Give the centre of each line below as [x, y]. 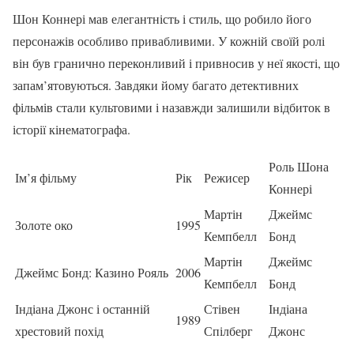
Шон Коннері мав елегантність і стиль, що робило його [162, 18]
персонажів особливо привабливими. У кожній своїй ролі [169, 40]
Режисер [227, 177]
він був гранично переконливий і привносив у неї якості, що [176, 62]
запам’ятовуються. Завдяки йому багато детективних [156, 85]
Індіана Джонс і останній [83, 308]
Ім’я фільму [46, 177]
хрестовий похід [59, 330]
